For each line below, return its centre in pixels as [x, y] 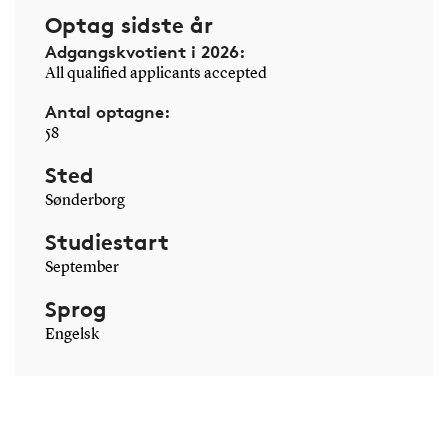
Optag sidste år [128, 24]
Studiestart [106, 241]
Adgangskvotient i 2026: [144, 51]
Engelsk [71, 334]
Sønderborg [84, 200]
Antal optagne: [107, 111]
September [81, 267]
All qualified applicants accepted [155, 73]
